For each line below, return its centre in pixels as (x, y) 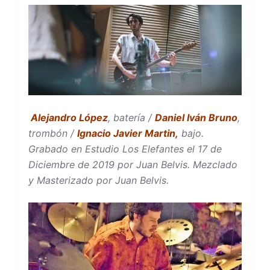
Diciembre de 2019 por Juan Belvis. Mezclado (133, 164)
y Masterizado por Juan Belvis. (98, 180)
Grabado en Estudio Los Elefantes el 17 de (125, 149)
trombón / (52, 133)
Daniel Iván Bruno (196, 117)
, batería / (131, 117)
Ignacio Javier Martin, (127, 133)
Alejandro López (68, 117)
